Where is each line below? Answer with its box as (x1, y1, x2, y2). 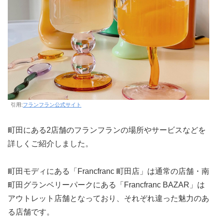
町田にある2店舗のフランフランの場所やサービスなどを (8, 125, 206, 134)
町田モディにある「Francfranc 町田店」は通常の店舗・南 (8, 167, 209, 175)
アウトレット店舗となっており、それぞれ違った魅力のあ (8, 194, 209, 202)
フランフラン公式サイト (23, 101, 81, 108)
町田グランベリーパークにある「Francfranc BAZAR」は (8, 180, 205, 189)
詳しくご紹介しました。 (8, 139, 93, 148)
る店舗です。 (8, 207, 54, 216)
